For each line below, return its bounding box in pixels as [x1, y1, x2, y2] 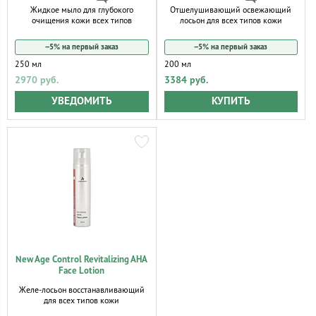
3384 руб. [164, 74, 208, 86]
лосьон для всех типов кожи [179, 16, 282, 25]
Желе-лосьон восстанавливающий [18, 285, 145, 295]
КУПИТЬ [211, 95, 250, 107]
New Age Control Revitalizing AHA [16, 254, 148, 265]
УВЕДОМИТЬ [51, 95, 112, 107]
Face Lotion [59, 265, 105, 276]
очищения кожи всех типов [31, 16, 132, 25]
